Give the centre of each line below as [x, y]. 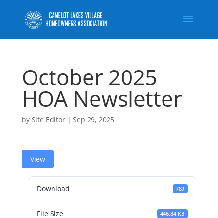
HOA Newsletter [102, 98]
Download [53, 189]
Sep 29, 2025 [93, 119]
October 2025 [89, 77]
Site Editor [48, 119]
